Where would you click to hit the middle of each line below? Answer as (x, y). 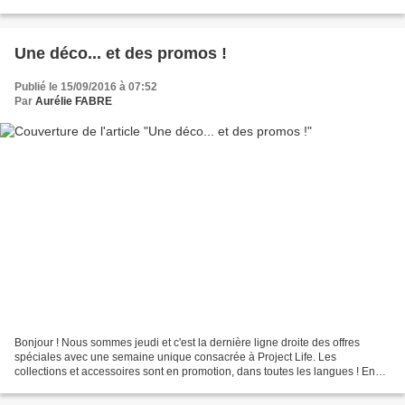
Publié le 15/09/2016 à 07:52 (86, 86)
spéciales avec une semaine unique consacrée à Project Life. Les (175, 358)
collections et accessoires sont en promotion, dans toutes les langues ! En (195, 372)
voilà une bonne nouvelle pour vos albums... (123, 386)
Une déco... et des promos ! (121, 53)
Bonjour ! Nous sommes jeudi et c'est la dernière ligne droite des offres (187, 343)
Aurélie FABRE (74, 101)
